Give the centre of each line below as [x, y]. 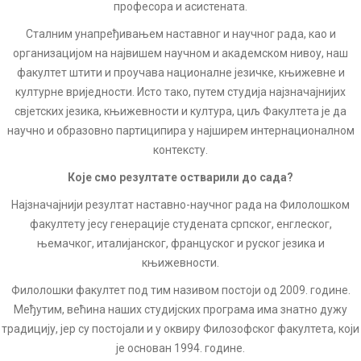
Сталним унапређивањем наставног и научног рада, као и [180, 34]
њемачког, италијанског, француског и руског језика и [180, 243]
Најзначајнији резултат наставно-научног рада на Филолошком [180, 205]
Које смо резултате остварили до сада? [180, 177]
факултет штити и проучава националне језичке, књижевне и [180, 73]
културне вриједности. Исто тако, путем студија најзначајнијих [180, 92]
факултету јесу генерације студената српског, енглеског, [180, 224]
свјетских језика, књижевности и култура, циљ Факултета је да [180, 111]
